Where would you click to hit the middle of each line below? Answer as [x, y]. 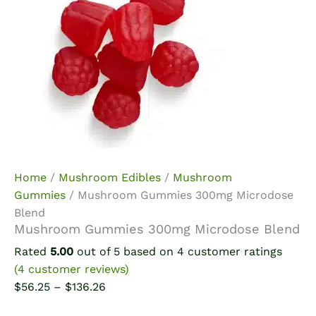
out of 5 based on [125, 252]
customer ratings [233, 252]
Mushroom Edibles [110, 177]
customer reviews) [77, 269]
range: [122, 304]
